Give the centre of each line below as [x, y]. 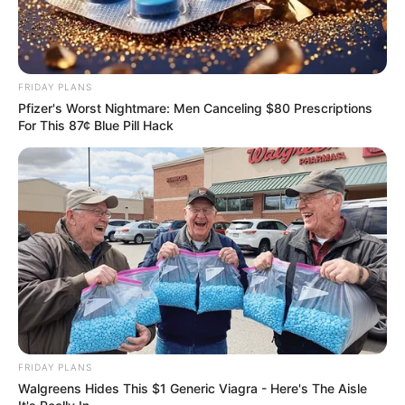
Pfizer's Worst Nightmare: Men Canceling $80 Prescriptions [195, 108]
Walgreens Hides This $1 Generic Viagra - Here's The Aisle [193, 389]
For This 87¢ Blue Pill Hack [96, 125]
